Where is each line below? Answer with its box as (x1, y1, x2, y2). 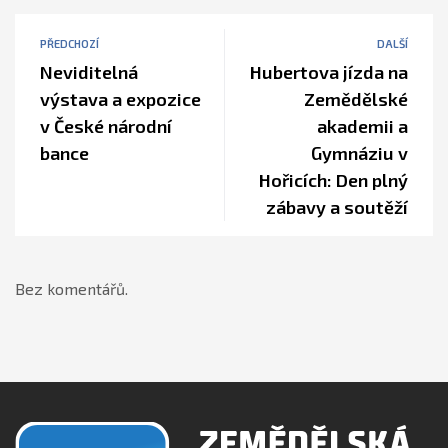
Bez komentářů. (15, 279, 128, 298)
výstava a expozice (40, 88, 201, 110)
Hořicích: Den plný (259, 169, 408, 191)
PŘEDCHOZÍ (40, 37, 99, 50)
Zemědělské (304, 88, 408, 110)
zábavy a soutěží (266, 196, 408, 218)
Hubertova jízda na (250, 61, 408, 83)
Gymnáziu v (311, 142, 408, 164)
